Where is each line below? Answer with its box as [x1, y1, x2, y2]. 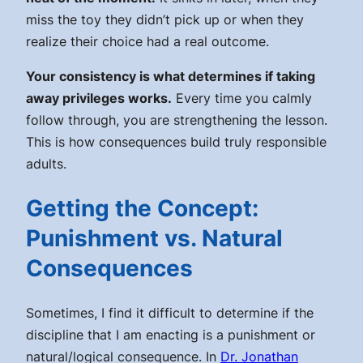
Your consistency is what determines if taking [26, 67, 315, 84]
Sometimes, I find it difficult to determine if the [26, 305, 314, 322]
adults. [26, 155, 66, 172]
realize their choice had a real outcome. [26, 32, 269, 49]
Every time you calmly [172, 89, 312, 106]
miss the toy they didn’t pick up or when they [26, 11, 304, 28]
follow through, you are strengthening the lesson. [26, 111, 327, 128]
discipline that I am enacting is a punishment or [26, 327, 315, 344]
